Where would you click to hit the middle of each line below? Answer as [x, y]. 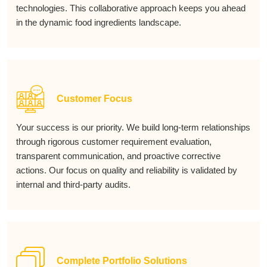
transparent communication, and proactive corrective [118, 156]
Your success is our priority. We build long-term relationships [133, 127]
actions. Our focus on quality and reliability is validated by [127, 170]
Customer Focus [94, 99]
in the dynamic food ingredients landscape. [99, 22]
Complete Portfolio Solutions [122, 261]
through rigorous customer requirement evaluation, [114, 142]
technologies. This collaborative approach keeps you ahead [131, 8]
